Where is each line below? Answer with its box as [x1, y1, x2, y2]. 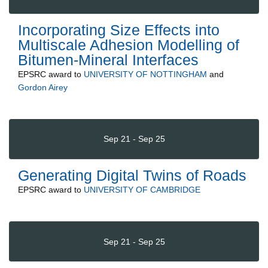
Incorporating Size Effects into [18, 21, 220, 38]
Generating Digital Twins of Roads [18, 166, 246, 184]
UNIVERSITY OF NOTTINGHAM [84, 69, 207, 79]
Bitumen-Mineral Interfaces [18, 51, 199, 68]
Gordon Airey [18, 82, 68, 92]
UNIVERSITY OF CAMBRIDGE [84, 184, 200, 194]
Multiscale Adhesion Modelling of [18, 36, 239, 53]
